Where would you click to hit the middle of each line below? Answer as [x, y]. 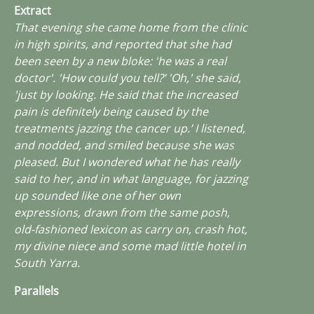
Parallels [36, 291]
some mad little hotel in [184, 246]
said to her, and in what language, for [114, 178]
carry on [166, 229]
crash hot [219, 229]
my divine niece [55, 246]
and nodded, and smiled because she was [124, 145]
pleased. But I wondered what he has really [127, 162]
